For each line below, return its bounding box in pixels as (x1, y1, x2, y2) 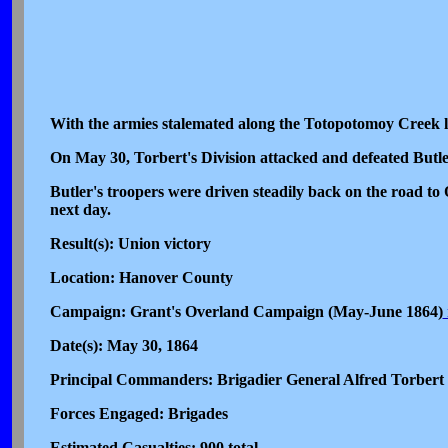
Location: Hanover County (49, 269, 233, 286)
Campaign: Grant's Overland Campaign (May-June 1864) (49, 303, 443, 320)
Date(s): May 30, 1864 (49, 337, 198, 354)
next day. (49, 201, 111, 218)
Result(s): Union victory (49, 235, 211, 252)
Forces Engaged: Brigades (49, 405, 228, 422)
